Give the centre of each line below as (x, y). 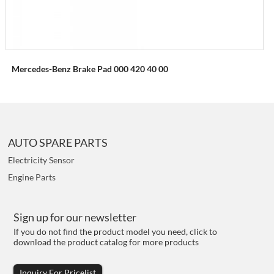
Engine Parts (32, 177)
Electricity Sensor (42, 160)
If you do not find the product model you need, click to (116, 232)
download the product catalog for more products (106, 242)
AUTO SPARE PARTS (58, 142)
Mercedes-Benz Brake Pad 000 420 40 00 (90, 68)
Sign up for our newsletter (75, 217)
